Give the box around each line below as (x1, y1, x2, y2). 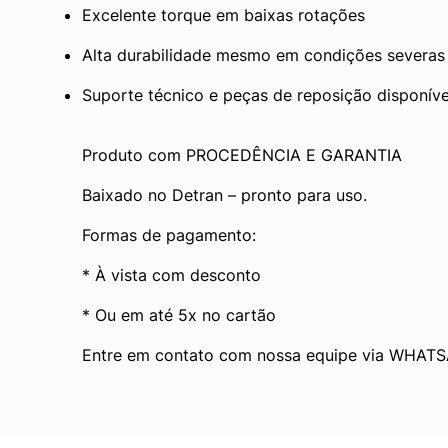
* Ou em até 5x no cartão (82, 304, 276, 325)
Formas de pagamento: (82, 224, 256, 245)
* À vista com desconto (82, 264, 261, 285)
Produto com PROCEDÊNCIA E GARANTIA (82, 144, 402, 165)
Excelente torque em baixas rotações (82, 4, 365, 25)
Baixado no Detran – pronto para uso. (82, 184, 367, 205)
